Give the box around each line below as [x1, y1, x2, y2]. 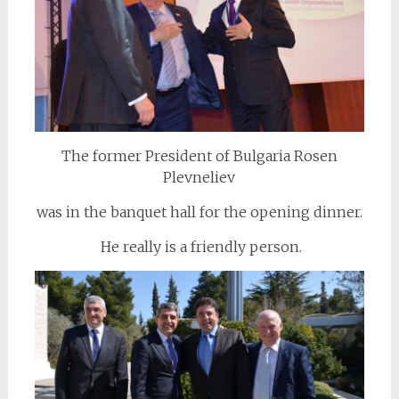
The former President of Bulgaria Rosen [61, 147, 338, 166]
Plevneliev [163, 168, 236, 187]
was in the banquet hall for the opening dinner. [36, 203, 362, 222]
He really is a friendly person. [96, 238, 302, 256]
